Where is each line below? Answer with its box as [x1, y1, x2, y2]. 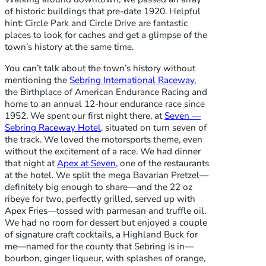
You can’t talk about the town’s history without [5, 62, 195, 74]
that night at [5, 157, 57, 169]
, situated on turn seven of [101, 121, 207, 134]
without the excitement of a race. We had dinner [5, 145, 201, 157]
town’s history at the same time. [5, 41, 134, 53]
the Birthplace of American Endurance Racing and [5, 85, 207, 98]
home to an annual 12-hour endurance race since [5, 97, 205, 110]
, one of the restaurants [116, 157, 209, 169]
